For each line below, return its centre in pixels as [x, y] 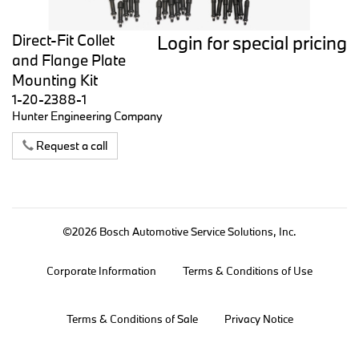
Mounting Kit [55, 81]
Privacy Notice [258, 319]
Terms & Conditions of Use [248, 271]
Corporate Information [101, 271]
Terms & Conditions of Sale [132, 319]
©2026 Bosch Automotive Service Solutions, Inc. [179, 232]
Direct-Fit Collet [63, 40]
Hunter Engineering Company [87, 116]
